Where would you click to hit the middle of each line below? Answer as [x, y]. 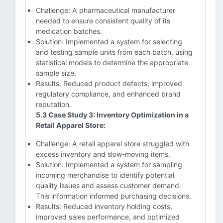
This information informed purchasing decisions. [113, 196]
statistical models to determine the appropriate [112, 62]
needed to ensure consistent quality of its [103, 21]
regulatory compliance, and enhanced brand [108, 94]
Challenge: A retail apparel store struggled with [112, 144]
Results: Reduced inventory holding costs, [104, 206]
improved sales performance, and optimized [108, 217]
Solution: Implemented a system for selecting [109, 42]
